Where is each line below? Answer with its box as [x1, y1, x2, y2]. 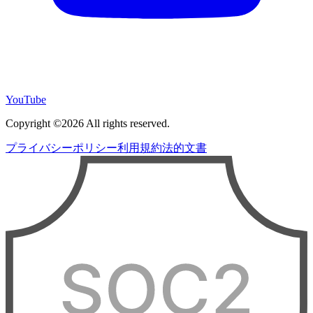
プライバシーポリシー [6, 141, 117, 154]
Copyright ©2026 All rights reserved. [6, 117, 170, 129]
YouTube [6, 93, 46, 105]
